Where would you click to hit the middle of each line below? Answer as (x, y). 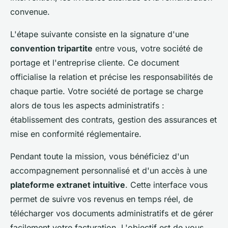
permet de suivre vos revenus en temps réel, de (102, 199)
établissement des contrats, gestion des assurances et (113, 119)
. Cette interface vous (166, 184)
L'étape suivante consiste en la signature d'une (99, 34)
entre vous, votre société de (148, 48)
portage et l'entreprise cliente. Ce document (95, 62)
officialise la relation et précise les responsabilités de (111, 77)
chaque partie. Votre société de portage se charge (107, 91)
